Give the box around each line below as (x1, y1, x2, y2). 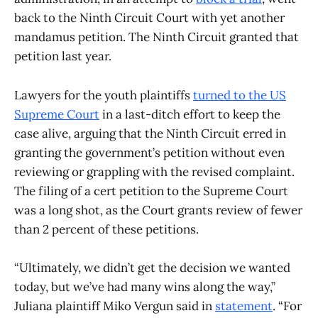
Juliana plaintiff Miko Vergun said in (14, 297, 215, 314)
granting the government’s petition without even (14, 144, 285, 160)
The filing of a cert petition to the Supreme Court (14, 182, 288, 199)
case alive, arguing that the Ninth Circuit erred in (14, 125, 286, 141)
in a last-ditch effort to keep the (99, 106, 280, 122)
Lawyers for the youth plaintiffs (14, 87, 193, 103)
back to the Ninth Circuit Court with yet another (14, 10, 285, 26)
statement (215, 297, 273, 314)
